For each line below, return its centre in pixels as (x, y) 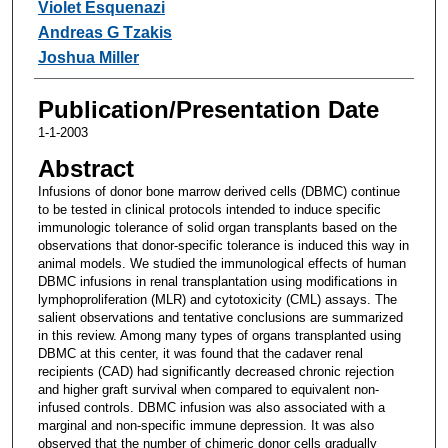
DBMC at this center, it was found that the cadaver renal (200, 353)
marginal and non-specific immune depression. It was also (205, 425)
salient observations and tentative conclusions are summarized (220, 317)
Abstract (85, 168)
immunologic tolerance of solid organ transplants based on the (217, 227)
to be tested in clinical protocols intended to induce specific (209, 209)
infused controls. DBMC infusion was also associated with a (211, 407)
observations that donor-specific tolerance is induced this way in (223, 245)
